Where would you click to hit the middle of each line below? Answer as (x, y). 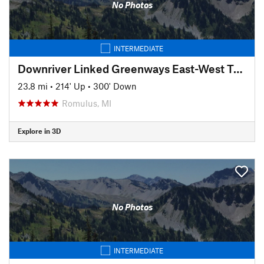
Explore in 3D (39, 131)
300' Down (115, 86)
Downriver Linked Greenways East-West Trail (238, 68)
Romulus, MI (87, 103)
